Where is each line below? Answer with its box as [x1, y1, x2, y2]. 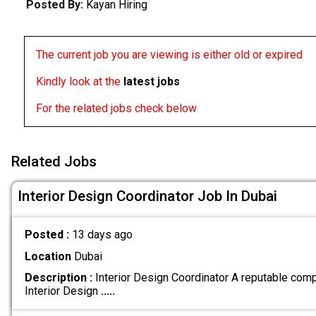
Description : [24, 270, 92, 284]
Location [24, 249, 71, 263]
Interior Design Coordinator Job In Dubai [18, 187, 277, 205]
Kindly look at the [35, 75, 123, 89]
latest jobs [123, 75, 180, 89]
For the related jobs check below [35, 102, 197, 116]
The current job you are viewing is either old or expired [35, 48, 303, 62]
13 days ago [71, 228, 133, 242]
